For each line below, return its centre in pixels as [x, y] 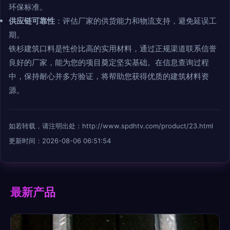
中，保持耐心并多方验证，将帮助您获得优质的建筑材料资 [109, 76]
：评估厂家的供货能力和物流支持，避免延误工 [136, 21]
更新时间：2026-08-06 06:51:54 [60, 141]
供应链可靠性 [32, 21]
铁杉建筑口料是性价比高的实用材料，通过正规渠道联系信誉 [113, 49]
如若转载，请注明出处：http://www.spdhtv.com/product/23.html [111, 126]
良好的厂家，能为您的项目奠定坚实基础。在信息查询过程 [109, 63]
